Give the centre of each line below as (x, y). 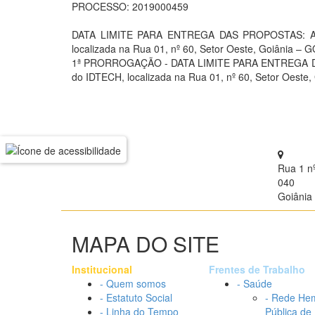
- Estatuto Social (136, 297)
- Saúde (255, 283)
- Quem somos (133, 283)
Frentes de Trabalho (257, 269)
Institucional (102, 269)
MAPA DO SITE (146, 244)
